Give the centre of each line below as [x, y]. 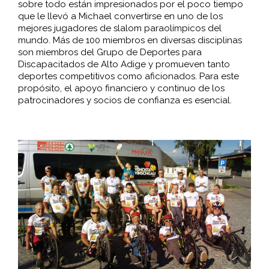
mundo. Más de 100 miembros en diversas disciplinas [130, 41]
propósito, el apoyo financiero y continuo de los [121, 89]
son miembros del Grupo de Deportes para [110, 53]
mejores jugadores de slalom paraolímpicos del [119, 29]
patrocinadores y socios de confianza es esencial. [125, 101]
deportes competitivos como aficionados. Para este [128, 77]
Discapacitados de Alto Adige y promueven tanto [124, 65]
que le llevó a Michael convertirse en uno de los [120, 17]
